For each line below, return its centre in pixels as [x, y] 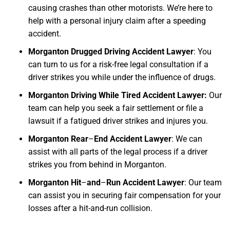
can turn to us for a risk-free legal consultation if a [118, 65]
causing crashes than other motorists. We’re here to [120, 8]
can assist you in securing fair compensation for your [124, 196]
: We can [187, 139]
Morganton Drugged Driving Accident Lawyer [111, 52]
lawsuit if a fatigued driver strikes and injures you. [118, 121]
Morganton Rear [58, 139]
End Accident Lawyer [133, 139]
